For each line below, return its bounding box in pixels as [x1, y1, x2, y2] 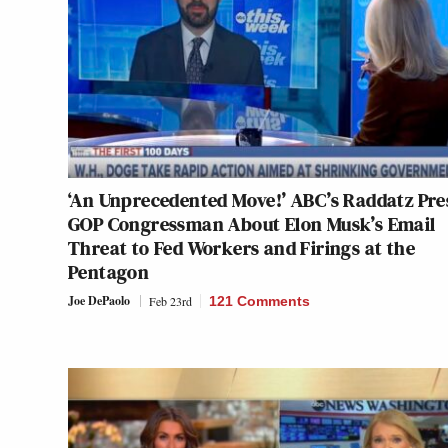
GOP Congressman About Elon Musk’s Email [68, 209, 436, 238]
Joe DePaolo [68, 291, 130, 309]
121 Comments [209, 292, 310, 309]
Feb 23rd [149, 292, 192, 309]
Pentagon [68, 257, 150, 286]
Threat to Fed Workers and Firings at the [68, 233, 415, 262]
